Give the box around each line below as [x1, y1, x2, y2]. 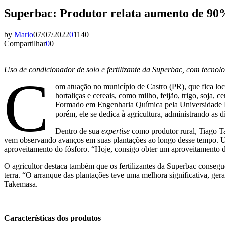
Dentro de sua [55, 126, 102, 135]
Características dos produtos [4, 213, 101, 222]
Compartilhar [4, 39, 46, 48]
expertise [101, 126, 130, 135]
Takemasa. [4, 179, 38, 188]
